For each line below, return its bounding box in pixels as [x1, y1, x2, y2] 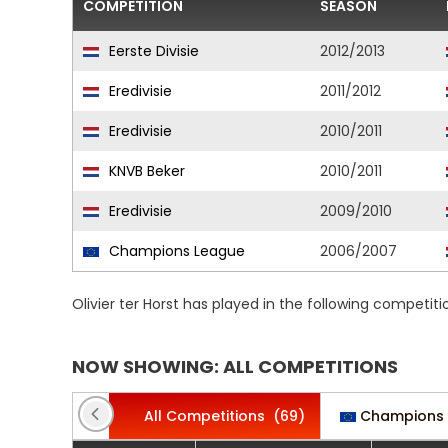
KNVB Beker [105, 161, 185, 181]
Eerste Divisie [105, 41, 199, 61]
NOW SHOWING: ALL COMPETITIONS [72, 354, 398, 379]
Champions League [105, 241, 245, 261]
